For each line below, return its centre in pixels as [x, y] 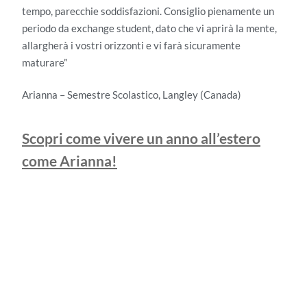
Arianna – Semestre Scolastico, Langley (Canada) [132, 95]
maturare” [45, 62]
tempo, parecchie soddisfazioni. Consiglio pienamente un [148, 11]
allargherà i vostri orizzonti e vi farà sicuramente [131, 45]
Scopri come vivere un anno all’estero [141, 138]
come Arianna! [70, 161]
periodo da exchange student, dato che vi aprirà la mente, [149, 28]
